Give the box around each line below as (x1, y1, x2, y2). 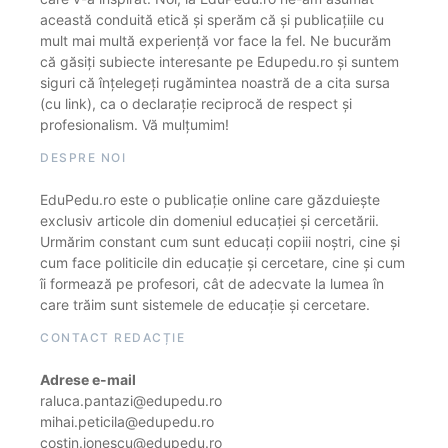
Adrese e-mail (40, 371, 136, 389)
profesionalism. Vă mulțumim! (40, 116, 229, 134)
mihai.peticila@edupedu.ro (40, 413, 214, 431)
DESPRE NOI (40, 150, 126, 166)
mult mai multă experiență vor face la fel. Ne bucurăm (40, 32, 391, 50)
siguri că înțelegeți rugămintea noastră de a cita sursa (40, 74, 390, 92)
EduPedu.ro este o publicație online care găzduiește (40, 191, 380, 209)
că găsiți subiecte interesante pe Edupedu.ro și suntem (40, 53, 399, 71)
